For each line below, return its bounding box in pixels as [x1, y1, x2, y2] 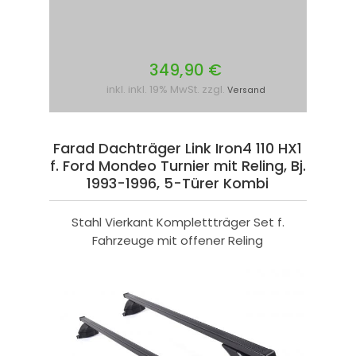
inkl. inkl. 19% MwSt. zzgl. [106, 82, 227, 98]
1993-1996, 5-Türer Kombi [87, 173, 269, 194]
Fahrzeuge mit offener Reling [92, 232, 264, 250]
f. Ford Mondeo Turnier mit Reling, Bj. [49, 156, 306, 176]
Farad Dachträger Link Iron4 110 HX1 [53, 138, 303, 159]
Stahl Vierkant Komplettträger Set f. [71, 214, 284, 231]
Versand [226, 84, 265, 97]
